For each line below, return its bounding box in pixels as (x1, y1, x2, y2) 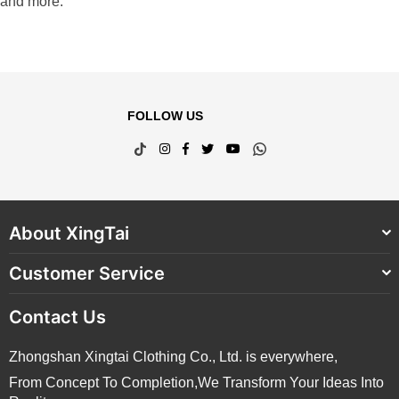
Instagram (168, 139, 232, 155)
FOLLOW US (126, 109, 203, 124)
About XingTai (9, 223, 129, 245)
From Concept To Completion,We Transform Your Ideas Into (9, 375, 384, 391)
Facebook (187, 139, 251, 155)
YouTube (239, 139, 297, 155)
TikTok (145, 139, 187, 155)
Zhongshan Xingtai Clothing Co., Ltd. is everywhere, (9, 349, 338, 365)
